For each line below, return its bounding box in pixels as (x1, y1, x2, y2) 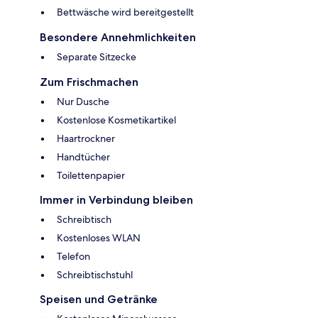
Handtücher (57, 150, 110, 163)
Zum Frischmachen (40, 75, 138, 89)
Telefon (57, 249, 90, 263)
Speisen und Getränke (40, 292, 158, 306)
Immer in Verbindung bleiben (40, 192, 193, 207)
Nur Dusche (57, 94, 109, 108)
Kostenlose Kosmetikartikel (57, 113, 176, 126)
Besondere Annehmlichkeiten (40, 30, 196, 44)
